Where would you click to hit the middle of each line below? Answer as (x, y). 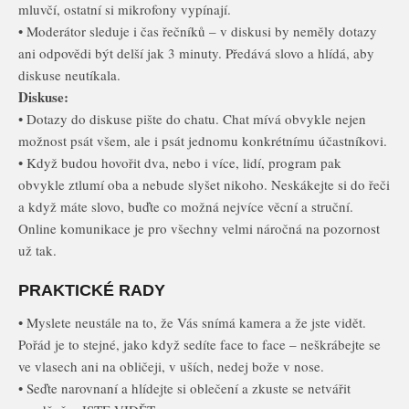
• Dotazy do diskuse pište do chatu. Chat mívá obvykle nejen (192, 119)
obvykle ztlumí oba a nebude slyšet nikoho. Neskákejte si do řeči (204, 184)
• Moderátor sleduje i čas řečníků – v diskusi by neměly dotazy (198, 31)
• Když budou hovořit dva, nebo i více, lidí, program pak (180, 163)
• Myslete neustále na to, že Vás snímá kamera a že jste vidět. (192, 322)
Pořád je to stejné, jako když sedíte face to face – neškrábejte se (199, 344)
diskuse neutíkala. (69, 75)
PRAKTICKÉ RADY (92, 290)
